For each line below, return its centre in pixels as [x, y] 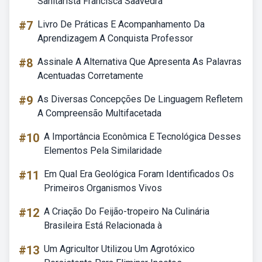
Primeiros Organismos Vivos [103, 188]
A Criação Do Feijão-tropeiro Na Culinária [127, 211]
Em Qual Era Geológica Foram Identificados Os [139, 174]
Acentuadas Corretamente [90, 76]
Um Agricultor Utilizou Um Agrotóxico [119, 249]
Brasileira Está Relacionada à [103, 225]
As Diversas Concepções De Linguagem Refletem [140, 99]
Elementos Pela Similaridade [103, 151]
